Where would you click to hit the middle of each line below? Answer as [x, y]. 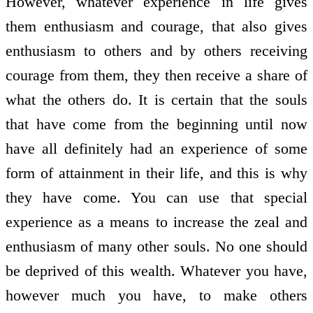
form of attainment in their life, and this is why [156, 173]
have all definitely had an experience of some [156, 148]
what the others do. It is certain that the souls [156, 99]
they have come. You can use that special [156, 197]
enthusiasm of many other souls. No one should [156, 246]
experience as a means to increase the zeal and [156, 221]
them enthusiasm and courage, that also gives [156, 26]
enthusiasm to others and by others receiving [156, 50]
